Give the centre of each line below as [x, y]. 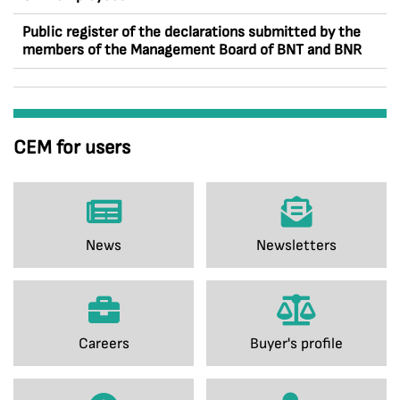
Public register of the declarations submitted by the [192, 32]
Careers [104, 344]
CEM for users [72, 148]
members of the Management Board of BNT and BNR [192, 50]
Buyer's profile [296, 344]
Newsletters [296, 246]
